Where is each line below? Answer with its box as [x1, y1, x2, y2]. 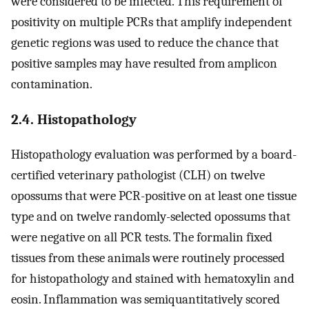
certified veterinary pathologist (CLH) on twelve [11, 168, 265, 183]
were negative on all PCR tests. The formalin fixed [11, 230, 272, 246]
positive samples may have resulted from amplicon [11, 55, 277, 71]
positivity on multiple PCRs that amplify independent [11, 14, 292, 30]
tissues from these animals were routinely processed [11, 250, 285, 266]
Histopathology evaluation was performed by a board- [11, 147, 297, 163]
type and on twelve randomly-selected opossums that [11, 209, 290, 225]
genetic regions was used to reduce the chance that [11, 34, 279, 50]
